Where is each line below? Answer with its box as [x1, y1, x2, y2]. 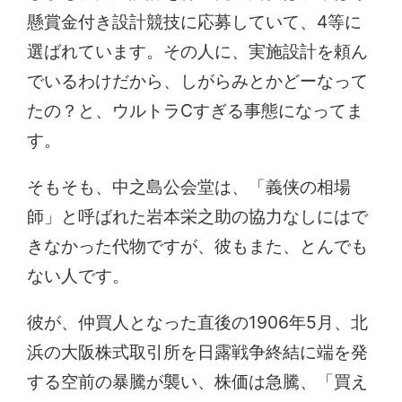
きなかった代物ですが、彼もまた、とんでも [27, 234, 369, 257]
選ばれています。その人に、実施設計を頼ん [27, 39, 369, 62]
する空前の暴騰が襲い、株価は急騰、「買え [27, 371, 369, 393]
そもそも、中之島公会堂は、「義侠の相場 [27, 175, 352, 197]
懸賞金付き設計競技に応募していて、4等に [27, 10, 363, 32]
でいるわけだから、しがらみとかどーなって [27, 69, 369, 92]
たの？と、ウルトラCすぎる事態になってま [27, 99, 364, 121]
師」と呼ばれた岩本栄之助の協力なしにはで [27, 205, 369, 227]
